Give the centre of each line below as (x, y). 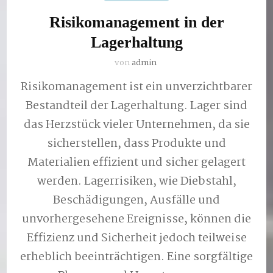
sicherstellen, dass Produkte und (136, 144)
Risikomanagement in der (136, 22)
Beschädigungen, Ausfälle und (136, 200)
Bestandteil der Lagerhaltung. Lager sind (136, 106)
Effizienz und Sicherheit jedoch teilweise (136, 238)
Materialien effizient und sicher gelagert (136, 162)
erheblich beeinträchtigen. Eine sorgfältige (136, 257)
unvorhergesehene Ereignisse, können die (136, 219)
